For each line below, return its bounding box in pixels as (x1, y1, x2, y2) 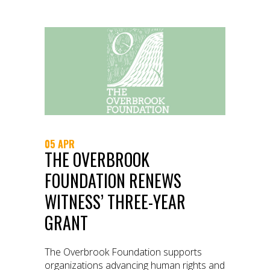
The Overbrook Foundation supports (45, 245, 202, 259)
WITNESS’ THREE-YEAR (45, 189, 186, 214)
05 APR (45, 136, 75, 151)
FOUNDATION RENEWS (45, 168, 181, 193)
